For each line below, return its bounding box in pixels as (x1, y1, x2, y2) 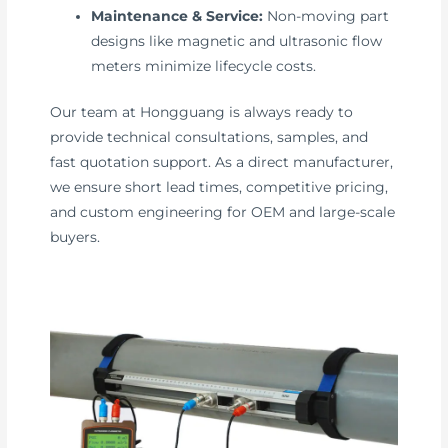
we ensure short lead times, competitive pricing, (50, 178, 389, 195)
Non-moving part (263, 8, 390, 25)
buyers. (50, 228, 101, 245)
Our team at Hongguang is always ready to (50, 103, 354, 120)
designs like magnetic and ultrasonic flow (91, 33, 383, 50)
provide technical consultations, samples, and (50, 128, 369, 145)
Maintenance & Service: (91, 8, 264, 25)
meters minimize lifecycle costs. (91, 58, 317, 75)
